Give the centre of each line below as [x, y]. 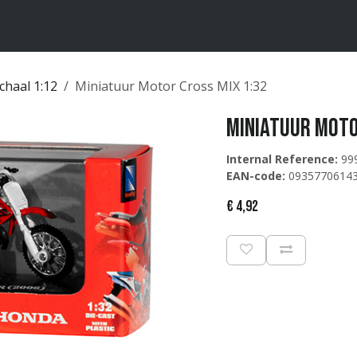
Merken [47, 26]
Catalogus [104, 26]
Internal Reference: [282, 159]
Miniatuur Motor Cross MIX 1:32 [171, 86]
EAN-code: [256, 176]
